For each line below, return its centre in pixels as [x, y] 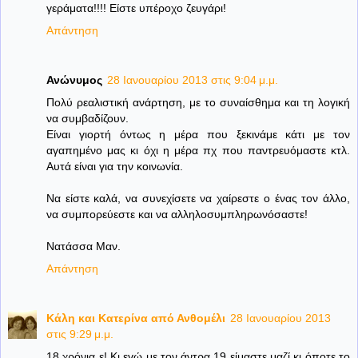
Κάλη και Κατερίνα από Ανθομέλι [136, 318]
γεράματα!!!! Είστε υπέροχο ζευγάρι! [136, 8]
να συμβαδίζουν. [88, 119]
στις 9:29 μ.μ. [80, 334]
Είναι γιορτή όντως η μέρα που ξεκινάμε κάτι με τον [198, 135]
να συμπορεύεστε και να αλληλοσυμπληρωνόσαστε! [177, 215]
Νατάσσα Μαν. [84, 247]
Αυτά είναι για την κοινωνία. [115, 167]
